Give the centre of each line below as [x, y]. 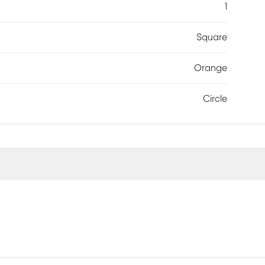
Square [212, 37]
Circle [215, 99]
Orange [211, 68]
